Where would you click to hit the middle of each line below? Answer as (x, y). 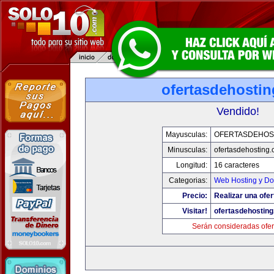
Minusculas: (187, 150)
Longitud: (192, 165)
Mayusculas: (187, 135)
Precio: (195, 196)
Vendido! (238, 111)
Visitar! (195, 211)
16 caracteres (237, 165)
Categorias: (188, 180)
